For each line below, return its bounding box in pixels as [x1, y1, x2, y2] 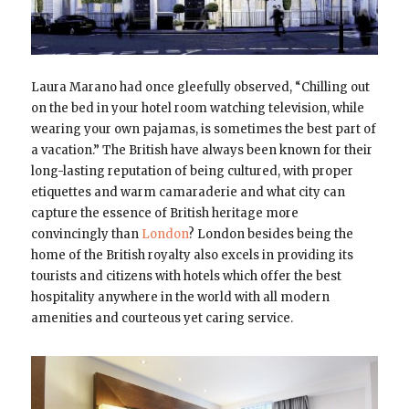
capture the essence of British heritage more [30, 204, 299, 221]
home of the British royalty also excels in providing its [30, 246, 353, 263]
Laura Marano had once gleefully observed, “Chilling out [30, 79, 370, 95]
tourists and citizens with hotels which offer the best [30, 267, 341, 284]
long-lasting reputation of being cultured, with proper [30, 163, 353, 179]
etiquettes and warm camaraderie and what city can [30, 184, 345, 200]
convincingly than [30, 225, 142, 242]
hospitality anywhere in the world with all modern [30, 288, 330, 305]
